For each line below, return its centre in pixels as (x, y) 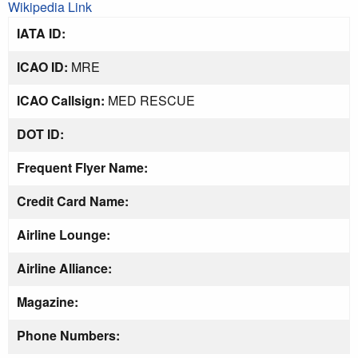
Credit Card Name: (73, 201)
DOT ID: (40, 133)
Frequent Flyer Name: (82, 167)
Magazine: (48, 301)
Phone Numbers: (68, 335)
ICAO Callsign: (61, 100)
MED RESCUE (150, 100)
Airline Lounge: (64, 234)
